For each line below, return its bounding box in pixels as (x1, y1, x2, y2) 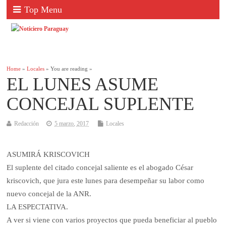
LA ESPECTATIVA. (7, 203, 69, 211)
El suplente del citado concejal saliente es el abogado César (7, 163, 194, 172)
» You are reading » (44, 66, 93, 72)
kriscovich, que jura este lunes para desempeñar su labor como (7, 177, 205, 185)
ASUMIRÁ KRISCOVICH (7, 150, 90, 159)
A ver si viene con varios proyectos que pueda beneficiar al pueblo (7, 216, 217, 224)
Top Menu (24, 5, 63, 15)
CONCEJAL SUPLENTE (7, 94, 195, 115)
